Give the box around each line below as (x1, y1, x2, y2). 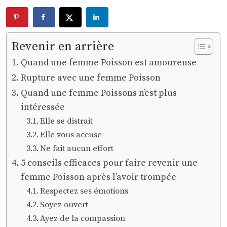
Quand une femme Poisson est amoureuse (21, 57, 197, 69)
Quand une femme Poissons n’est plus (21, 87, 177, 99)
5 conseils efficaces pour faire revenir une (21, 157, 198, 169)
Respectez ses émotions (40, 186, 129, 197)
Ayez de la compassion (40, 213, 126, 224)
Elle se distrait (40, 116, 93, 127)
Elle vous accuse (40, 130, 102, 140)
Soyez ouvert (40, 200, 89, 210)
